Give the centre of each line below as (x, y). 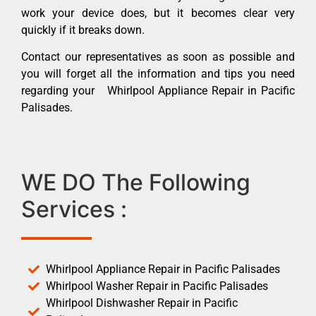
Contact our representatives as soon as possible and (158, 57)
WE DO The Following (136, 182)
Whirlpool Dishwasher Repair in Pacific (142, 303)
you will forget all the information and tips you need (158, 74)
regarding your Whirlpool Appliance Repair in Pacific (158, 91)
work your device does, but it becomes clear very (158, 13)
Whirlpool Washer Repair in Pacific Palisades (157, 286)
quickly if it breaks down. (83, 30)
